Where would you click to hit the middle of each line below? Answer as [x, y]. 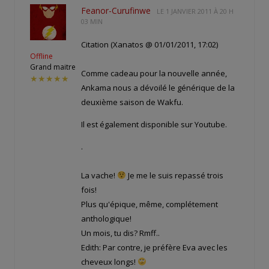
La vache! [99, 176]
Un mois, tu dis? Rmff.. [120, 233]
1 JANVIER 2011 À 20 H [200, 11]
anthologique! [106, 219]
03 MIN [92, 21]
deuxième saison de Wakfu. [132, 102]
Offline [41, 56]
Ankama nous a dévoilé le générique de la [158, 88]
